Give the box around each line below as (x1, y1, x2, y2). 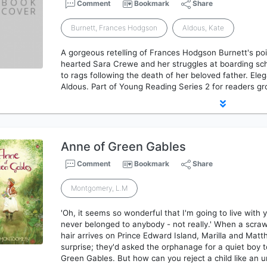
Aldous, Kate (182, 23, 225, 32)
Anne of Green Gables (61, 139, 187, 154)
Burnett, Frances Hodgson (71, 23, 158, 32)
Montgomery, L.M (71, 184, 128, 193)
